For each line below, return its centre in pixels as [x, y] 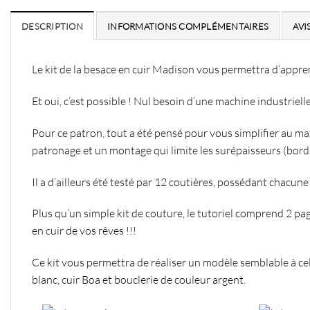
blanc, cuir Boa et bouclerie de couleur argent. [139, 280]
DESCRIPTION [52, 27]
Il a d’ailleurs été [71, 182]
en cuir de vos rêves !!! [84, 231]
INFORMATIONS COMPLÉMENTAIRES [188, 27]
